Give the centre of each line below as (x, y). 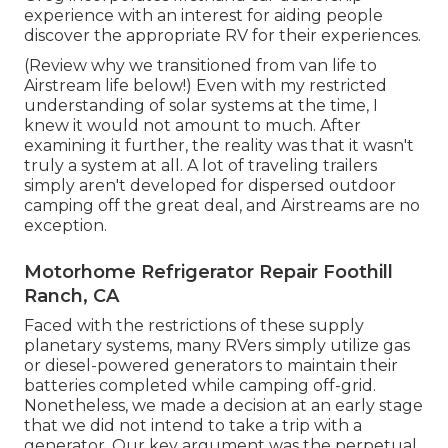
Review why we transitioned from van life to (203, 65)
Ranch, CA (71, 295)
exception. (65, 225)
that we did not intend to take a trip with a (193, 425)
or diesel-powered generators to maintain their (211, 365)
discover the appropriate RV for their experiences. (222, 35)
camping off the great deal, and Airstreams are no (222, 205)
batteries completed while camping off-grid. (200, 385)
